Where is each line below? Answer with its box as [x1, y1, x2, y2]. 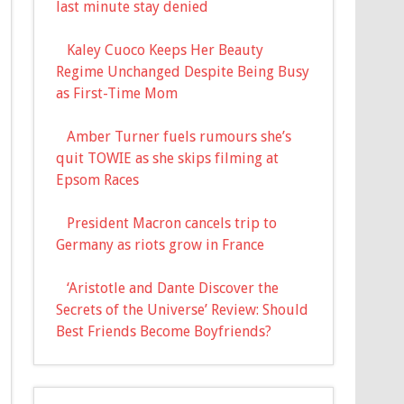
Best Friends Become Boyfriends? [56, 322, 272, 340]
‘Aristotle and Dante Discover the [67, 279, 280, 297]
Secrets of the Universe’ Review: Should [56, 300, 309, 318]
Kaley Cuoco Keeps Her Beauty [67, 41, 264, 59]
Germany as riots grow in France [56, 235, 265, 253]
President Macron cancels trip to [67, 214, 278, 232]
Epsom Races [56, 170, 140, 188]
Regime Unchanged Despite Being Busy [56, 62, 310, 80]
